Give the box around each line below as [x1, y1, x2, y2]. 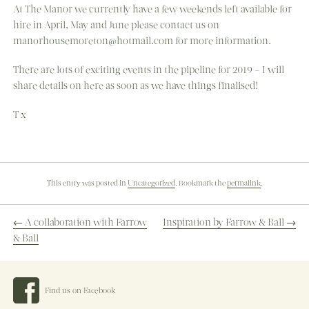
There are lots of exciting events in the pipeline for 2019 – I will [12, 63, 284, 77]
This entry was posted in [46, 178, 128, 188]
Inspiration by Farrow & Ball [163, 215, 287, 228]
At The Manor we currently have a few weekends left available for [12, 3, 292, 16]
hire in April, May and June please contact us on [12, 19, 219, 32]
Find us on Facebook [44, 286, 116, 296]
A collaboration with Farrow [22, 215, 147, 228]
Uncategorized [127, 178, 175, 188]
